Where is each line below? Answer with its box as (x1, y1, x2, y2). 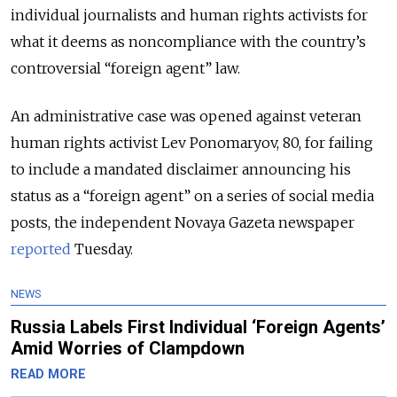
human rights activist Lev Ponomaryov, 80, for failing (11, 133, 373, 152)
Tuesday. (71, 239, 133, 258)
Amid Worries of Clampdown (11, 337, 245, 359)
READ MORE (11, 366, 86, 382)
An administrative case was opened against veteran (11, 106, 362, 125)
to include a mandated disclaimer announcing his (11, 160, 351, 178)
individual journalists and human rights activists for (11, 5, 368, 24)
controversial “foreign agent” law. (11, 58, 240, 77)
